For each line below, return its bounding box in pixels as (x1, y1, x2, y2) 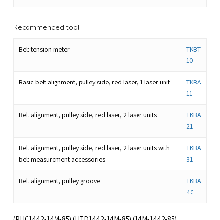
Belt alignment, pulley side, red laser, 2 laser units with (18, 143, 170, 153)
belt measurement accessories (18, 155, 105, 164)
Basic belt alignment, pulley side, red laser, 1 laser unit (18, 78, 170, 87)
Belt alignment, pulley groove (18, 176, 100, 186)
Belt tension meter (18, 45, 70, 54)
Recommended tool (13, 22, 80, 33)
